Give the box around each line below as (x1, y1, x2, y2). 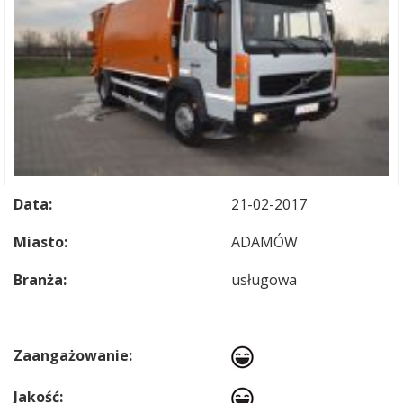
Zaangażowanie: (13, 345, 132, 365)
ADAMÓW (231, 232, 298, 252)
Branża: (13, 270, 67, 290)
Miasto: (13, 232, 67, 252)
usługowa (231, 270, 297, 290)
